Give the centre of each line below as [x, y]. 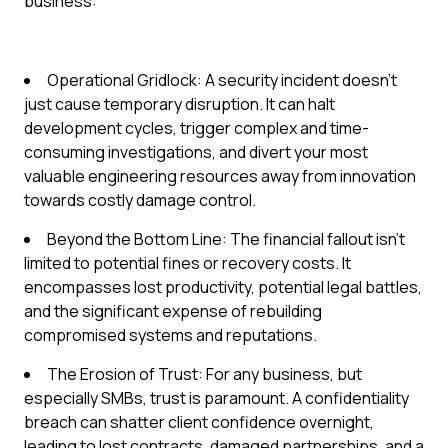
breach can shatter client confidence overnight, [199, 422]
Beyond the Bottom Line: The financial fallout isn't [226, 239]
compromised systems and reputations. [170, 335]
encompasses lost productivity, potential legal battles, [223, 287]
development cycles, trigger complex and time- [196, 128]
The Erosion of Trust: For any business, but [204, 374]
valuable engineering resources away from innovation [220, 176]
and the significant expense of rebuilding [173, 311]
